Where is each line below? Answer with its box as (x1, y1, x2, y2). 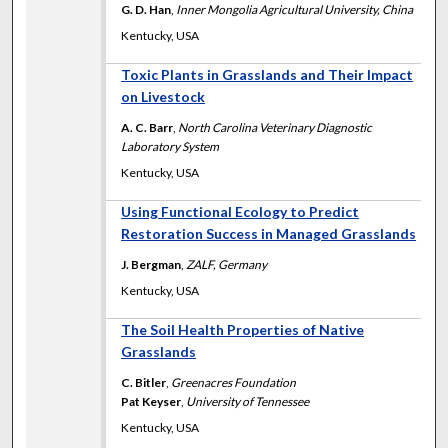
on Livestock (121, 87, 206, 105)
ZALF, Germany (186, 256, 268, 272)
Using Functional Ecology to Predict (121, 202, 360, 220)
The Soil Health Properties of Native (121, 320, 365, 338)
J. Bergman (121, 256, 182, 272)
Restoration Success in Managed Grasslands (121, 224, 417, 242)
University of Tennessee (186, 393, 310, 409)
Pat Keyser (121, 393, 182, 409)
